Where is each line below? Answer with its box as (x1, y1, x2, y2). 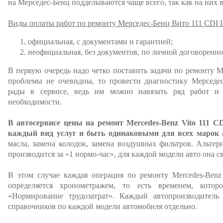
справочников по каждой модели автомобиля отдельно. (8, 202, 197, 211)
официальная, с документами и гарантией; (28, 37, 173, 46)
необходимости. (8, 98, 62, 106)
